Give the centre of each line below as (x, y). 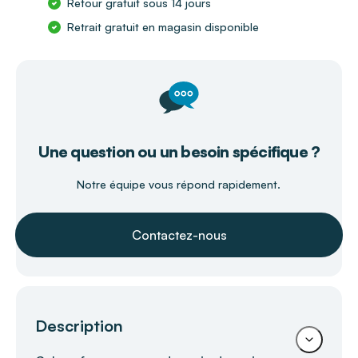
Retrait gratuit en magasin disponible (163, 26)
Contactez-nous (179, 235)
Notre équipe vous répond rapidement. (179, 184)
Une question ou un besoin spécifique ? (179, 151)
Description (79, 325)
